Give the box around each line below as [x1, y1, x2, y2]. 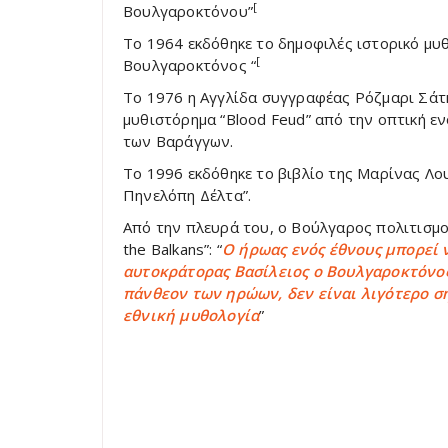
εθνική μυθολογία [123, 305, 260, 325]
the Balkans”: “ [123, 239, 222, 259]
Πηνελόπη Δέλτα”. [123, 185, 252, 205]
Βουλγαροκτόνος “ [123, 55, 257, 75]
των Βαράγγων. [123, 131, 234, 151]
